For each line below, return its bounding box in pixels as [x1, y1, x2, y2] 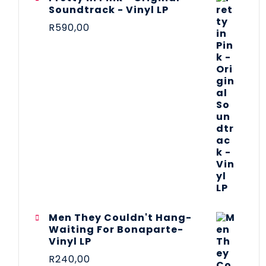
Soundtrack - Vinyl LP [49, 2, 169, 17]
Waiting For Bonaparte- [49, 222, 183, 236]
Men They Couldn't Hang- [49, 210, 192, 224]
